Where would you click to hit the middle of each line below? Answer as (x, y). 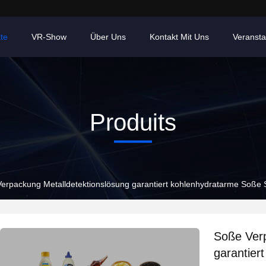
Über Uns (108, 37)
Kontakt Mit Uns (179, 37)
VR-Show (49, 37)
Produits (133, 122)
